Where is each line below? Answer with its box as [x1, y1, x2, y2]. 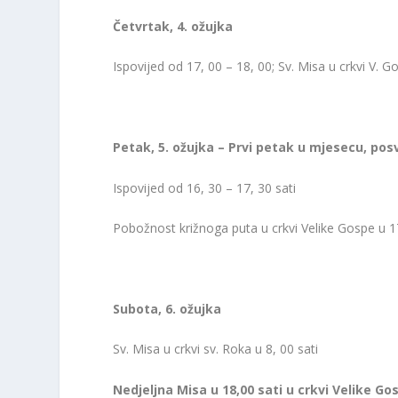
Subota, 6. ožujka [113, 299, 222, 317]
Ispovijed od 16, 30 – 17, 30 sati [113, 179, 297, 196]
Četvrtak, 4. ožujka [113, 18, 241, 36]
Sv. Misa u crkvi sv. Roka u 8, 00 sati [113, 340, 319, 358]
